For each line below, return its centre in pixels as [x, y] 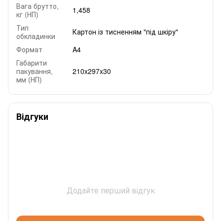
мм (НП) [29, 79]
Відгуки [32, 116]
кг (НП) [27, 14]
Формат [29, 49]
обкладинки [36, 36]
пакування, [35, 71]
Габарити [32, 62]
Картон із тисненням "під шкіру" [125, 31]
